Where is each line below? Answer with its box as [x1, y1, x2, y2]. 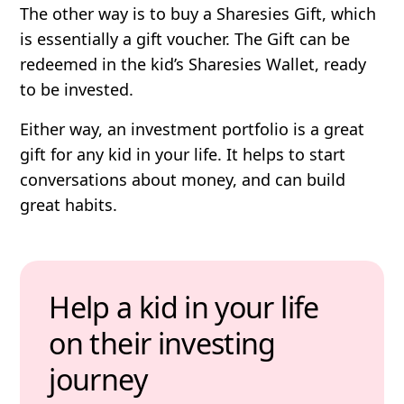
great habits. [20, 193, 118, 216]
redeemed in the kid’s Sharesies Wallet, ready [20, 52, 367, 75]
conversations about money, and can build [20, 168, 346, 190]
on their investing [49, 323, 276, 363]
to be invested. [20, 78, 139, 100]
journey [49, 359, 147, 399]
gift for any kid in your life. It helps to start [20, 142, 346, 165]
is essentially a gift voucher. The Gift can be [20, 27, 351, 50]
